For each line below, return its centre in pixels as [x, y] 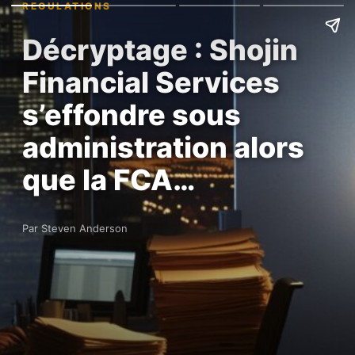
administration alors [163, 147]
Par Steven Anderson [75, 228]
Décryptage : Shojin [160, 50]
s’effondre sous [132, 115]
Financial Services [151, 82]
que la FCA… [109, 180]
